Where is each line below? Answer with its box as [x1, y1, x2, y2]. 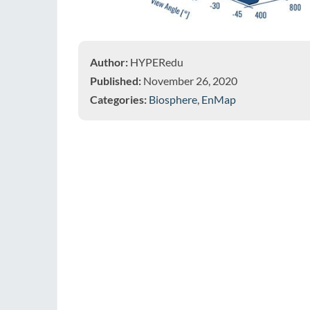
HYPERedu [128, 55, 183, 69]
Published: [90, 73, 141, 87]
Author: [90, 55, 128, 69]
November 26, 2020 [141, 73, 237, 87]
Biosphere [149, 92, 197, 106]
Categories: [90, 92, 147, 106]
